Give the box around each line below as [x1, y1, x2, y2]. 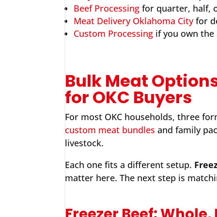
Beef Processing [74, 2, 140, 14]
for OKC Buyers [65, 86, 193, 109]
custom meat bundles [65, 124, 155, 136]
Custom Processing [74, 28, 154, 39]
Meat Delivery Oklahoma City [74, 15, 194, 27]
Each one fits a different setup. [65, 159, 195, 170]
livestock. [65, 137, 104, 149]
